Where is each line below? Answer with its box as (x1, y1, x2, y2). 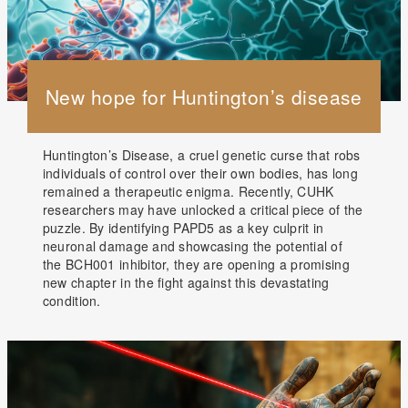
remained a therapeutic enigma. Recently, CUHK (42, 182, 334, 201)
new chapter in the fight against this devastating (42, 273, 330, 292)
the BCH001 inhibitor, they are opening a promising (42, 255, 350, 274)
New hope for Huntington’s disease (46, 82, 362, 110)
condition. (42, 291, 101, 311)
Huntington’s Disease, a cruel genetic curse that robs (42, 146, 361, 165)
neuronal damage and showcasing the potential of (42, 237, 343, 256)
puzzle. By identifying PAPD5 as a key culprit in (42, 219, 324, 238)
